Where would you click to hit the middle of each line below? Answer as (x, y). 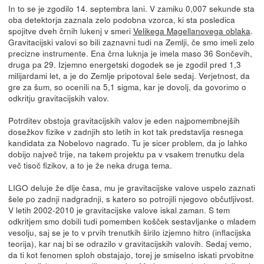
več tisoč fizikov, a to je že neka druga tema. (90, 165)
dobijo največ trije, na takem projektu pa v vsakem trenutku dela (126, 154)
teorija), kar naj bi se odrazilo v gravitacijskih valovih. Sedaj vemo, (130, 243)
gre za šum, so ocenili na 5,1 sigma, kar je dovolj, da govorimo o (127, 86)
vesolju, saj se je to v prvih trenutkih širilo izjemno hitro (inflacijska (129, 232)
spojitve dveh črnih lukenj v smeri (70, 30)
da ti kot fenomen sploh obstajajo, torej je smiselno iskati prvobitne (131, 254)
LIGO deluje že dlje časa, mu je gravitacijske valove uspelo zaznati (131, 187)
